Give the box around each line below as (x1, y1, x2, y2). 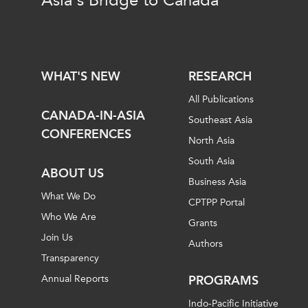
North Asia (188, 135, 234, 147)
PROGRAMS (188, 273, 258, 289)
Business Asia (188, 176, 246, 188)
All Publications (188, 93, 254, 106)
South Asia (188, 155, 234, 168)
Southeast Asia (188, 114, 252, 126)
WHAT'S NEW (41, 69, 120, 85)
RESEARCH (188, 69, 252, 85)
